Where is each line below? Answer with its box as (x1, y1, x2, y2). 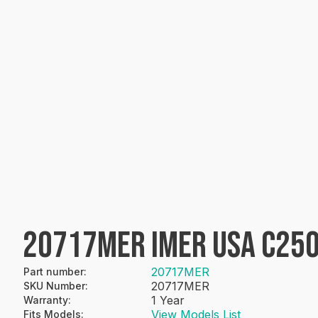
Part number (23, 265, 84, 278)
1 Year (151, 293, 185, 307)
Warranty (23, 294, 68, 306)
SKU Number (23, 280, 85, 292)
